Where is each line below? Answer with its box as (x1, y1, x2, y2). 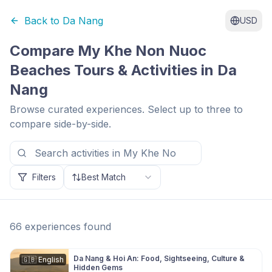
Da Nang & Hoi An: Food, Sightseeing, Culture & (73, 254, 245, 263)
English (38, 255, 64, 264)
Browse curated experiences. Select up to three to (10, 103, 243, 115)
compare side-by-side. (10, 118, 111, 130)
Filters (32, 172, 56, 182)
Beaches (10, 61, 70, 79)
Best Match (81, 172, 126, 182)
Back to (24, 15, 63, 27)
